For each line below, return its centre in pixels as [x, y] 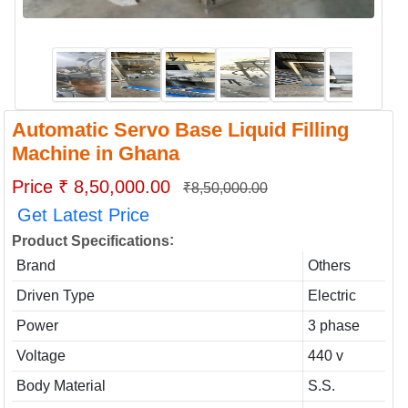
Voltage [41, 356]
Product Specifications [91, 240]
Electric [331, 296]
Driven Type [55, 296]
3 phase [333, 326]
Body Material [61, 386]
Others [329, 265]
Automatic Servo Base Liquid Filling [180, 130]
